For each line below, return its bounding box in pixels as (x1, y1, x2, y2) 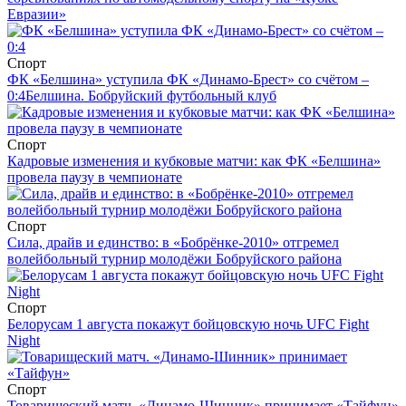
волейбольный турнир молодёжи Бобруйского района (7, 251, 342, 267)
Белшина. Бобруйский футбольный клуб (25, 88, 276, 104)
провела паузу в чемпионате (7, 169, 182, 186)
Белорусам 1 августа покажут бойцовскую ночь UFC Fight (7, 316, 369, 333)
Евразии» (7, 6, 66, 23)
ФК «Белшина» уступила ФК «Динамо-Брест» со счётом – (7, 72, 369, 88)
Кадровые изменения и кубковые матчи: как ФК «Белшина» (7, 153, 381, 169)
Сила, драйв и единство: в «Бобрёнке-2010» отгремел (7, 235, 339, 251)
